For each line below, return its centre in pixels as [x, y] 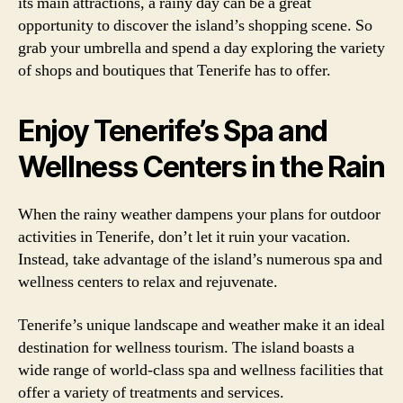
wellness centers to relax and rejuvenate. [148, 282]
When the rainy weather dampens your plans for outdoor [199, 215]
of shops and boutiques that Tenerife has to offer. [175, 71]
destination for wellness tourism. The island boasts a [186, 347]
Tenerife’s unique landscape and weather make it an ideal [201, 325]
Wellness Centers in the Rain [201, 167]
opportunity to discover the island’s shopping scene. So [195, 26]
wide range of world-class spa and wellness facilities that [201, 370]
